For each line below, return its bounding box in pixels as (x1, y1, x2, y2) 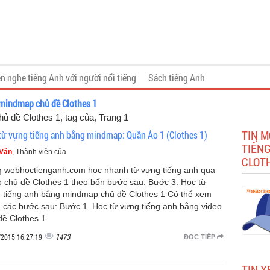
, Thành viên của (12, 148, 66, 156)
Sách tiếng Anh (148, 71, 205, 84)
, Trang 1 (94, 112, 128, 122)
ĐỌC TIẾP (183, 233, 217, 240)
